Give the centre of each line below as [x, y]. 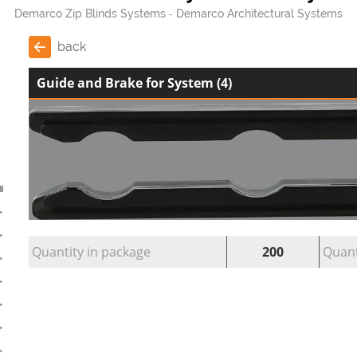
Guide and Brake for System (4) [134, 83]
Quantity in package [91, 252]
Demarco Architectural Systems [259, 14]
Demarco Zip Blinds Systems [90, 14]
